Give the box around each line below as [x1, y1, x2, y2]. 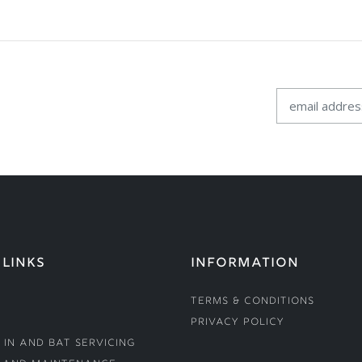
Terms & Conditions [190, 294, 314, 309]
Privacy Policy [190, 315, 284, 330]
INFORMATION [190, 254, 299, 273]
